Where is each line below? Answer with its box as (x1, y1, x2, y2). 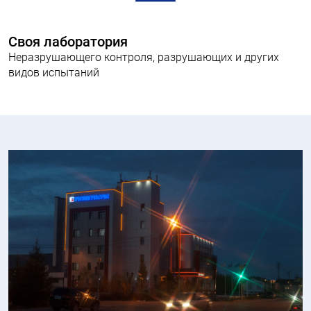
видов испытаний (8, 66, 99, 79)
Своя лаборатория (8, 33, 128, 50)
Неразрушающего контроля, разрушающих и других (8, 51, 279, 64)
